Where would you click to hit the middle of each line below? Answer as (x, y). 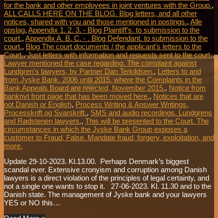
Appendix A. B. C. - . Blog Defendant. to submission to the (117, 38)
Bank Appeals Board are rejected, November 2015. (84, 88)
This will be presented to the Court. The (147, 121)
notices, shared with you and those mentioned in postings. (95, 22)
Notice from (187, 88)
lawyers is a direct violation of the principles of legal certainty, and (107, 178)
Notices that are (178, 96)
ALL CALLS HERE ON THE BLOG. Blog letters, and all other (100, 14)
